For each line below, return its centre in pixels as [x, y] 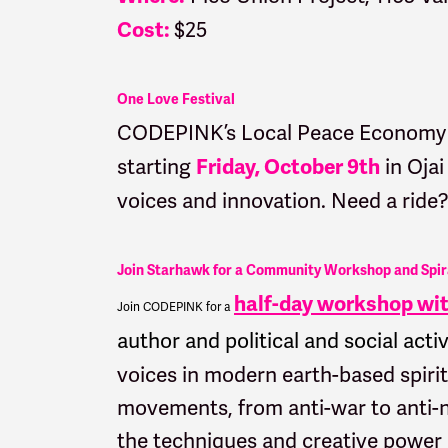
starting [156, 166]
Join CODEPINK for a [175, 306]
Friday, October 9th [288, 166]
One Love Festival [176, 99]
